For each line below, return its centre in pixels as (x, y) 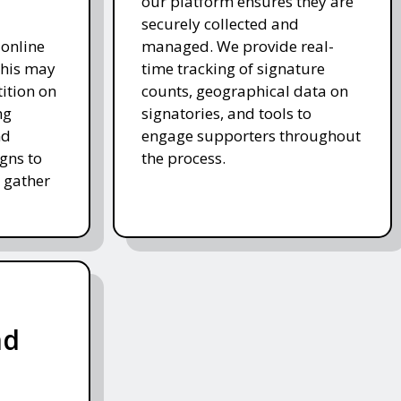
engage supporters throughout (251, 136)
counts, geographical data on (244, 91)
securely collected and (220, 24)
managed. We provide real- (237, 47)
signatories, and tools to (226, 114)
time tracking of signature (233, 69)
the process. (183, 158)
